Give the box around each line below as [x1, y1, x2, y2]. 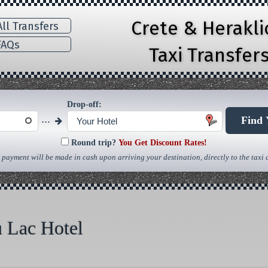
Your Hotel [77, 116, 118, 127]
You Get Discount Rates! [118, 138, 207, 148]
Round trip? [71, 138, 116, 148]
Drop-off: [67, 100, 102, 109]
